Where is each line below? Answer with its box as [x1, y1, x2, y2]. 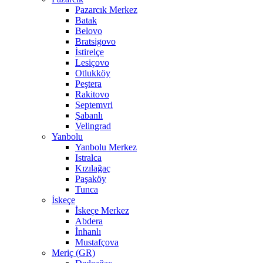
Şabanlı [75, 110, 103, 121]
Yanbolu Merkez [75, 142, 137, 153]
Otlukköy [75, 68, 110, 79]
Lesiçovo [75, 58, 109, 68]
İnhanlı [75, 227, 101, 237]
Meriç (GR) [52, 248, 95, 258]
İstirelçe [75, 47, 104, 58]
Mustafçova [75, 237, 119, 248]
